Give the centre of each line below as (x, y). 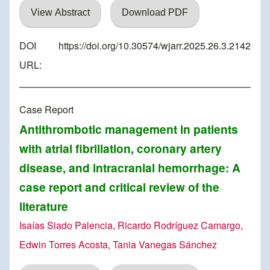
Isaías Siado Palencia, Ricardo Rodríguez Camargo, (131, 225)
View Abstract (60, 13)
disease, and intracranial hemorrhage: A (130, 168)
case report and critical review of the (119, 187)
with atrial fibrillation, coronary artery (121, 149)
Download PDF (155, 13)
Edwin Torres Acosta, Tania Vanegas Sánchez (118, 245)
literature (44, 206)
